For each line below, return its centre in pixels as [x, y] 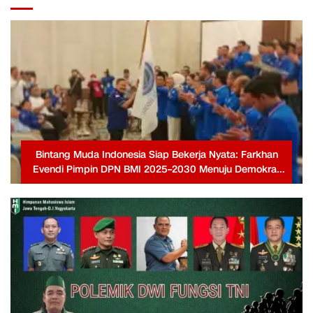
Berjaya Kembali [156, 184]
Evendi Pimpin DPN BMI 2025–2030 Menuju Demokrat [156, 170]
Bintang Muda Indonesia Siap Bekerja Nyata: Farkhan [156, 155]
